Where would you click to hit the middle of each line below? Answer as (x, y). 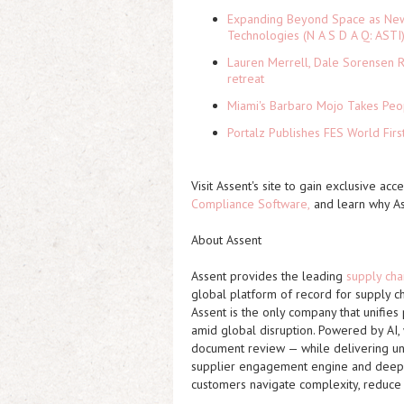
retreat (246, 78)
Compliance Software (249, 204)
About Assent (226, 240)
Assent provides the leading (269, 276)
